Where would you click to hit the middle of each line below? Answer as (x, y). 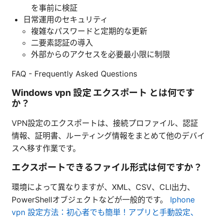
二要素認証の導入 (62, 42)
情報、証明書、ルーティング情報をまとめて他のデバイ (108, 135)
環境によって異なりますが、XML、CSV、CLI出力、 (103, 187)
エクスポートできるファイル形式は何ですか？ (107, 167)
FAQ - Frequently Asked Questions (74, 73)
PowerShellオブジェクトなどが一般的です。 (91, 199)
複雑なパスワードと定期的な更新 (89, 31)
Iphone (182, 199)
